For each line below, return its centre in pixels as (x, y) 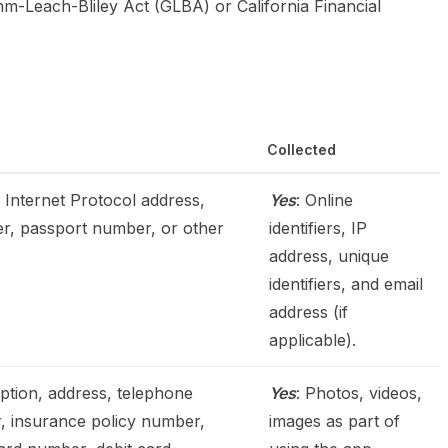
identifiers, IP (318, 228)
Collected (301, 149)
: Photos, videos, (359, 393)
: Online (324, 200)
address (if (308, 312)
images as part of (334, 421)
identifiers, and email (346, 284)
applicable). (312, 340)
